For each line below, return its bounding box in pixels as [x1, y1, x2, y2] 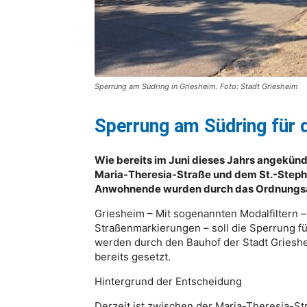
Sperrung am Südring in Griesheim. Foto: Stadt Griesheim [95, 81, 298, 91]
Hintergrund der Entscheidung [95, 274, 242, 288]
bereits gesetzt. [95, 249, 171, 263]
